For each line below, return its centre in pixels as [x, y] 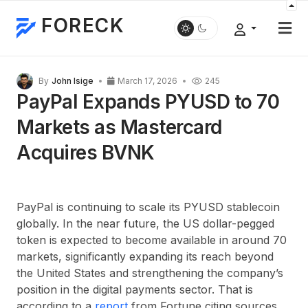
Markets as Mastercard [119, 127]
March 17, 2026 [147, 81]
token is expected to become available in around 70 [152, 240]
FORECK [83, 25]
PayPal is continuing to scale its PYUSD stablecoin [148, 207]
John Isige [73, 81]
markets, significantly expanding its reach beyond [145, 256]
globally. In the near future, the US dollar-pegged [145, 223]
